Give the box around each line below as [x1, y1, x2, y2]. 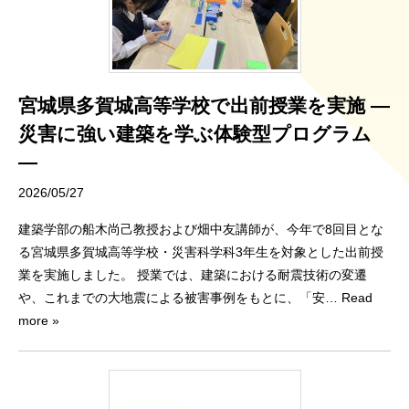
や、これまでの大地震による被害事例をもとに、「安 [18, 289, 325, 305]
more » [18, 312, 59, 328]
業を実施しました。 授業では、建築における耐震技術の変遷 [18, 267, 367, 282]
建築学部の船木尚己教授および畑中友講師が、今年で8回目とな [18, 221, 383, 236]
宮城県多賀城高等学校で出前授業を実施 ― [18, 94, 390, 116]
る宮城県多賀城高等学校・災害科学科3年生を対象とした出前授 [18, 244, 383, 259]
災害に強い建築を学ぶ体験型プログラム [18, 122, 372, 144]
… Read [325, 289, 372, 305]
